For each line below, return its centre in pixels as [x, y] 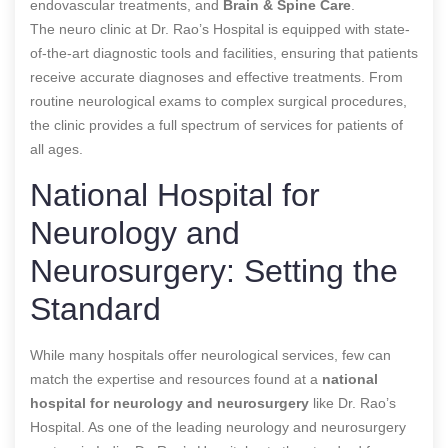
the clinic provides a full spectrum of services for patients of [216, 124]
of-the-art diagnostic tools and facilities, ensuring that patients [224, 52]
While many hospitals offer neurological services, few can [210, 354]
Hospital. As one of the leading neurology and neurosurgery [218, 426]
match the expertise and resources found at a [176, 378]
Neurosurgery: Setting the [214, 270]
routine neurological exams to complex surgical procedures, [218, 100]
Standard [95, 308]
